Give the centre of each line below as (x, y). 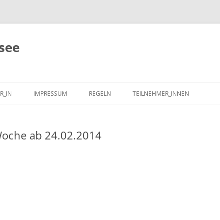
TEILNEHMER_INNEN (161, 94)
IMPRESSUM (50, 94)
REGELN (100, 94)
